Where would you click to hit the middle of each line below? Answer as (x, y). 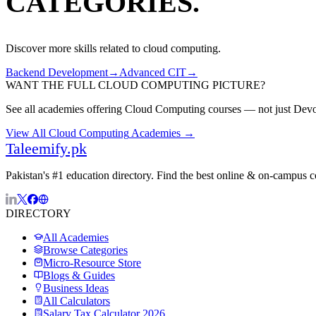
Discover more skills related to (74, 49)
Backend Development (57, 73)
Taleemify (36, 149)
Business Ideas (76, 288)
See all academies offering (65, 109)
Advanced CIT (153, 73)
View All (27, 133)
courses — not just (249, 109)
